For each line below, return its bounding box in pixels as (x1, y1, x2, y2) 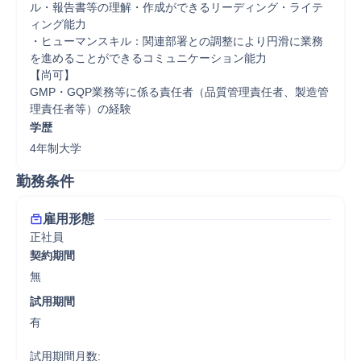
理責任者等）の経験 (30, 102, 131, 115)
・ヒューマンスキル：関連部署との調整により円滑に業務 (30, 35, 323, 48)
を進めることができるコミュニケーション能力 (30, 52, 267, 64)
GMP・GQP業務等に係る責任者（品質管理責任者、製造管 (30, 85, 329, 98)
